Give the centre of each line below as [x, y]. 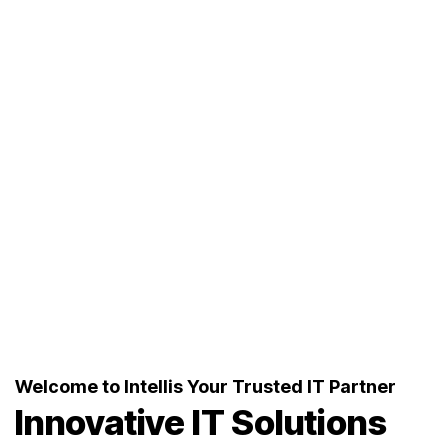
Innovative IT [123, 422]
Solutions [309, 422]
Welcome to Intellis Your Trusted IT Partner [205, 386]
